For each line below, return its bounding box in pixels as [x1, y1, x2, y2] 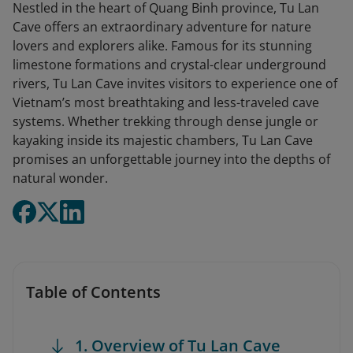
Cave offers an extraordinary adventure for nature [13, 18, 311, 35]
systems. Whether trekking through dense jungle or [13, 113, 318, 130]
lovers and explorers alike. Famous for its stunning [13, 37, 312, 54]
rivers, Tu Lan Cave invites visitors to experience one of [13, 75, 337, 92]
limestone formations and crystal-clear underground [13, 56, 326, 73]
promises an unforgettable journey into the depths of [13, 150, 330, 168]
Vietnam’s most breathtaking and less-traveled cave [13, 94, 319, 111]
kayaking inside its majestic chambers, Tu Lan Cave [13, 132, 313, 149]
